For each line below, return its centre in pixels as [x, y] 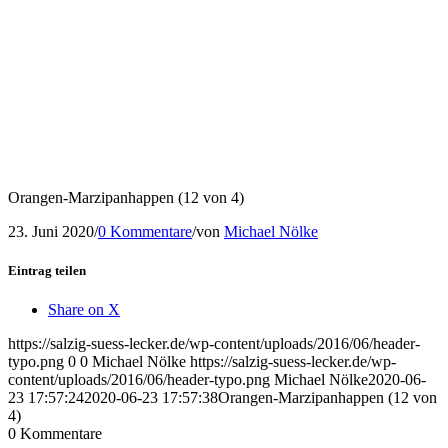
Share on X [84, 310]
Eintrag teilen [47, 270]
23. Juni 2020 [51, 231]
